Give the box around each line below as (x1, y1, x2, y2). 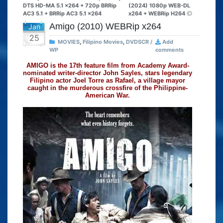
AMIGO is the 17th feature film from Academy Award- (26, 62, 189, 70)
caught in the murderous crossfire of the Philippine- (27, 84, 188, 92)
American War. (85, 92, 130, 100)
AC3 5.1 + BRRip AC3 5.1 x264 (23, 10, 102, 17)
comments (155, 46, 184, 54)
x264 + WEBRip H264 (128, 10, 186, 17)
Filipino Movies (83, 38, 123, 46)
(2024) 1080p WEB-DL (128, 2, 191, 9)
